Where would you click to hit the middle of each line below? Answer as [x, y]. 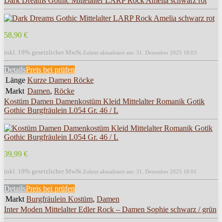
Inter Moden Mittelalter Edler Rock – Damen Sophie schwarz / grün [110, 209]
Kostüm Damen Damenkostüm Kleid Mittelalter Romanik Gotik [104, 101]
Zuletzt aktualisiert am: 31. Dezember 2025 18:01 [140, 171]
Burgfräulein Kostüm [59, 199]
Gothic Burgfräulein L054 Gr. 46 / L [61, 110]
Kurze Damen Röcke [60, 80]
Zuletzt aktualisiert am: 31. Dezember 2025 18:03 [140, 52]
